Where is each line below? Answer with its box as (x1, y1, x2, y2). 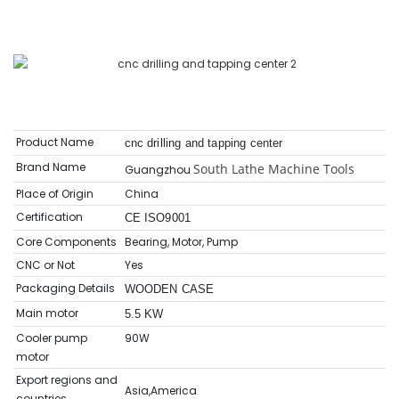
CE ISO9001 (124, 211, 191, 225)
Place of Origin (15, 186, 94, 202)
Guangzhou (124, 162, 193, 178)
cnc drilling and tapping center (124, 136, 283, 151)
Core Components (15, 234, 117, 250)
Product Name (15, 134, 94, 151)
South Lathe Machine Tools (192, 160, 354, 178)
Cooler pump (15, 330, 87, 346)
